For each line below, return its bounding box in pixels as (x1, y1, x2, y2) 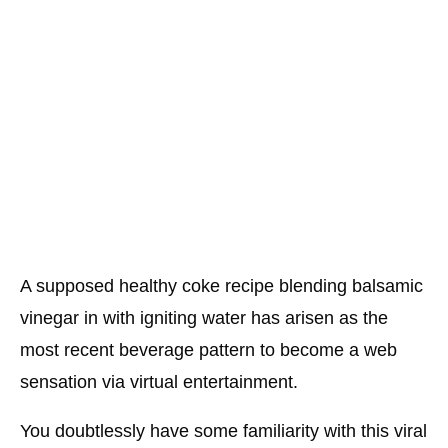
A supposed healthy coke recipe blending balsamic (20, 275, 423, 296)
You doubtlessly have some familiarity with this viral (20, 420, 427, 441)
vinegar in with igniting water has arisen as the (20, 307, 388, 328)
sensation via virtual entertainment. (20, 371, 298, 392)
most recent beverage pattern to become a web (20, 339, 397, 360)
